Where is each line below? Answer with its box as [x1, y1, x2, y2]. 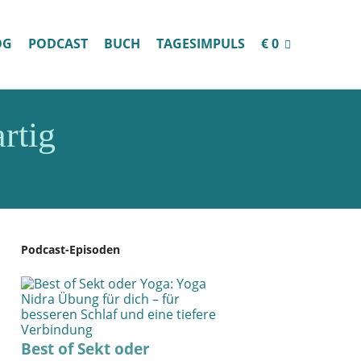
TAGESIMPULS [156, 35, 245, 52]
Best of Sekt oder [21, 338, 150, 359]
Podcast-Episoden [21, 242, 120, 257]
